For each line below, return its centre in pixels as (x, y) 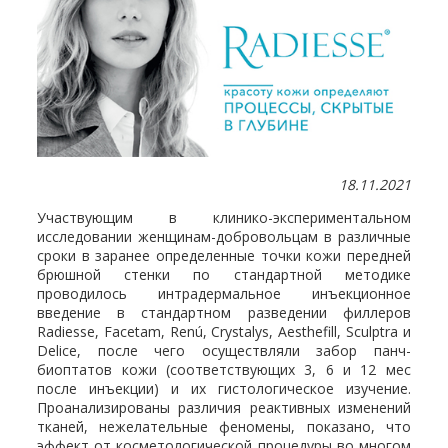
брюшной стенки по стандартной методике (224, 274)
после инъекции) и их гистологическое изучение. (224, 388)
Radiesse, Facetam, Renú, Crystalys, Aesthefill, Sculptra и (224, 331)
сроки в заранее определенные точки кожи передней (224, 255)
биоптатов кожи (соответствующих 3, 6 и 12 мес (224, 369)
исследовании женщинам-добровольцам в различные (224, 236)
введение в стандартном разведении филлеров (224, 312)
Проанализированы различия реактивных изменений (224, 407)
